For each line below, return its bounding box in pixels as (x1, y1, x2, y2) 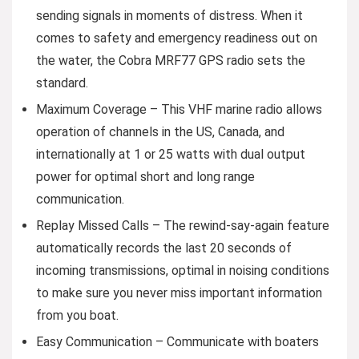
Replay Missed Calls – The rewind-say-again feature (36, 217, 329, 233)
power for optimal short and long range (36, 168, 255, 184)
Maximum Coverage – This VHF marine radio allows (36, 101, 322, 117)
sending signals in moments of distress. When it (36, 7, 303, 23)
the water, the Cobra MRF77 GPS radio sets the (36, 52, 305, 68)
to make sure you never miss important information (36, 284, 322, 301)
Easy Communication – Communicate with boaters (36, 333, 319, 349)
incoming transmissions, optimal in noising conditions (36, 262, 329, 278)
